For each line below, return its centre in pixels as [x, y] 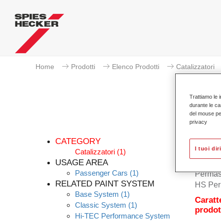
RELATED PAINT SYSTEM [105, 184]
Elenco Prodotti [136, 67]
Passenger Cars [101, 173]
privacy [198, 122]
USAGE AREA [82, 163]
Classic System [101, 205]
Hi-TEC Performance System [123, 216]
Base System [97, 194]
